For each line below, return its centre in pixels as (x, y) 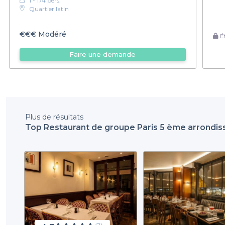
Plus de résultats (54, 117)
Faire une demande (103, 54)
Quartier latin (49, 9)
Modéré (51, 34)
